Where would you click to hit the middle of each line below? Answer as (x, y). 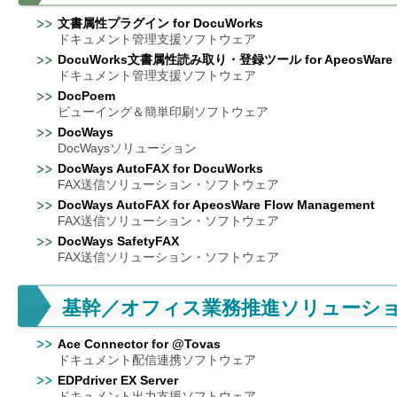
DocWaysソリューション (127, 148)
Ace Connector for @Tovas (139, 344)
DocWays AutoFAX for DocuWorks (160, 168)
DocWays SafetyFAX (118, 241)
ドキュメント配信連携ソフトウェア (157, 360)
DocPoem (86, 96)
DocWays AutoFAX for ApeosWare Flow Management (216, 205)
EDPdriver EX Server (118, 380)
